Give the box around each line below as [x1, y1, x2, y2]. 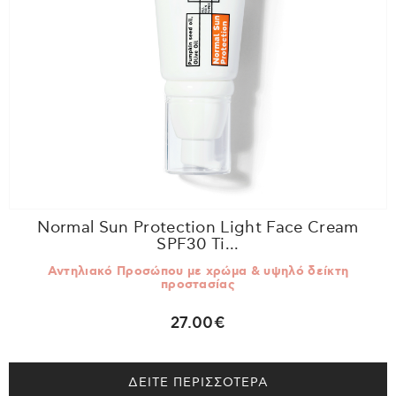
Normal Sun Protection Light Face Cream [37, 220, 359, 236]
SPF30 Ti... [156, 237, 240, 253]
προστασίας [160, 278, 236, 291]
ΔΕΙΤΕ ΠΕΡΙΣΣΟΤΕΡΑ [127, 376, 269, 389]
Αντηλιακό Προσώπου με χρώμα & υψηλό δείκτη [47, 264, 349, 278]
